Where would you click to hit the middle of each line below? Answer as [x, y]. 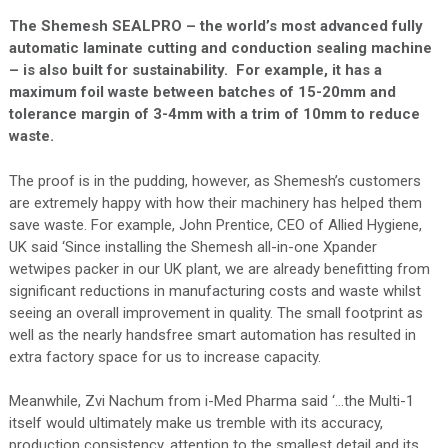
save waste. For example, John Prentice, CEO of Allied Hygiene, [215, 224]
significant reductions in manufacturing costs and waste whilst [214, 290]
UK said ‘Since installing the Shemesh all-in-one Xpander [192, 246]
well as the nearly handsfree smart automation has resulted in [212, 334]
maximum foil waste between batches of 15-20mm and [202, 92]
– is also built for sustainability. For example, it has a [195, 70]
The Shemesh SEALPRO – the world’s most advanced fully [215, 26]
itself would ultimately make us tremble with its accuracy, [195, 423]
